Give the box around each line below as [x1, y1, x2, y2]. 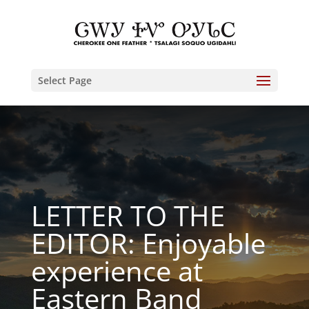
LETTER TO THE [30, 197, 225, 235]
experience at [30, 252, 203, 290]
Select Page [37, 74, 92, 87]
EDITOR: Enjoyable [30, 224, 266, 262]
